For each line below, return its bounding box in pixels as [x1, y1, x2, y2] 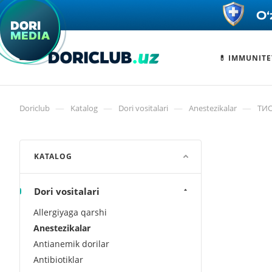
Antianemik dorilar [33, 238, 109, 250]
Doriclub [19, 103, 50, 114]
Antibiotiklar [33, 254, 83, 265]
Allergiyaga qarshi [33, 206, 107, 218]
